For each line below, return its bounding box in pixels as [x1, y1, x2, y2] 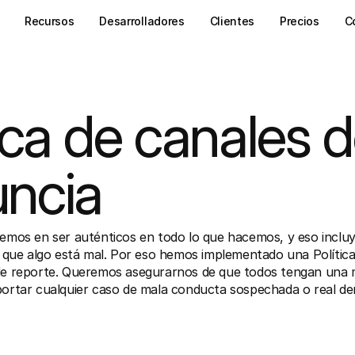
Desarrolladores [99, 14, 185, 28]
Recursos [24, 14, 74, 28]
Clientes [209, 14, 255, 28]
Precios [280, 14, 319, 28]
